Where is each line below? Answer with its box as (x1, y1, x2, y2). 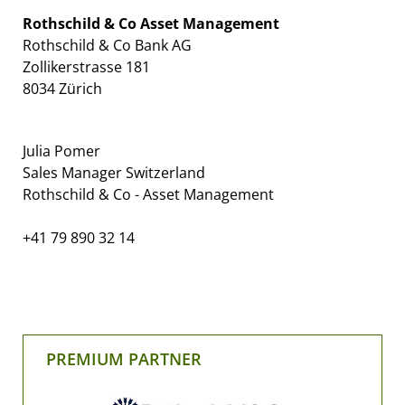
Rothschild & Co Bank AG (23, 35, 192, 56)
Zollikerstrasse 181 (23, 57, 150, 78)
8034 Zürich (23, 79, 102, 99)
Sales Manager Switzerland (23, 163, 205, 184)
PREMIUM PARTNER (46, 348, 202, 371)
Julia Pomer (23, 141, 100, 162)
